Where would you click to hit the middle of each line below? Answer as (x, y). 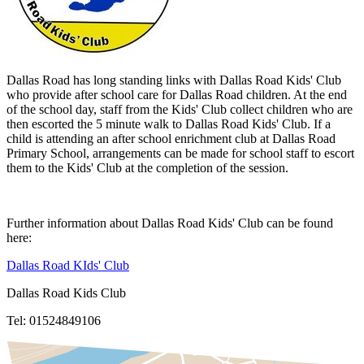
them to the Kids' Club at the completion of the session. (147, 167)
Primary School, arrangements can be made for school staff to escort (180, 153)
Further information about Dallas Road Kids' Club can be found (170, 223)
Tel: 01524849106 (55, 320)
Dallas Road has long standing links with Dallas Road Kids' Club (174, 80)
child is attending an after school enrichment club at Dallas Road (171, 138)
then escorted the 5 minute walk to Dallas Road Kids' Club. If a (169, 123)
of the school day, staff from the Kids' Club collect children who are (180, 109)
